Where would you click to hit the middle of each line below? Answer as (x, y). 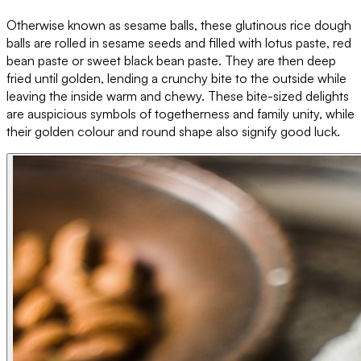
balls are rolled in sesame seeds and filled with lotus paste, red (179, 42)
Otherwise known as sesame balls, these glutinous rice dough (179, 25)
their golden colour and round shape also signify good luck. (173, 131)
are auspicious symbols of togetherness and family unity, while (180, 113)
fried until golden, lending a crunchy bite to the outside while (176, 78)
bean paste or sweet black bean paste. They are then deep (171, 60)
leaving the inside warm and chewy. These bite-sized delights (178, 95)
